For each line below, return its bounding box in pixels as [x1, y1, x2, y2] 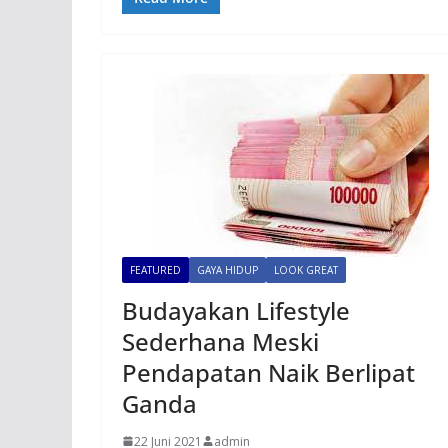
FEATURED [130, 262, 181, 277]
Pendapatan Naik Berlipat [122, 355, 415, 389]
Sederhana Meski [122, 324, 319, 358]
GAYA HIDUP [197, 262, 258, 277]
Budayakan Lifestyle [122, 293, 350, 327]
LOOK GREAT [274, 262, 338, 277]
